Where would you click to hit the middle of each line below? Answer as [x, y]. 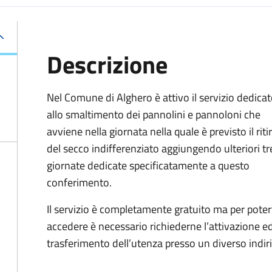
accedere [67, 226]
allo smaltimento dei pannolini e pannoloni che [154, 114]
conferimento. [80, 182]
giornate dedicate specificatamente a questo [148, 165]
